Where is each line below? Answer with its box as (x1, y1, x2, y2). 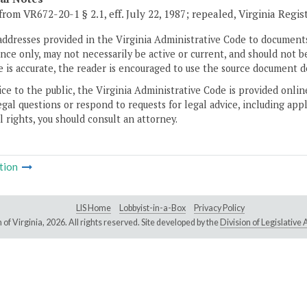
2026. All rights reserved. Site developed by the (45, 217, 220, 228)
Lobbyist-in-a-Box (119, 203, 186, 214)
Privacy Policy (194, 203, 245, 214)
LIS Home (76, 203, 111, 214)
